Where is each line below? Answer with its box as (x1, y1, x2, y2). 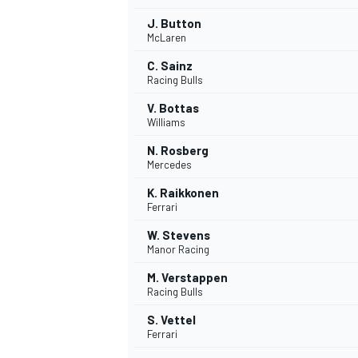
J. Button (147, 16, 201, 31)
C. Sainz (147, 58, 193, 74)
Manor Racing (147, 243, 209, 257)
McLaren (147, 31, 186, 45)
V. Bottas (147, 101, 199, 116)
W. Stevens (147, 228, 210, 243)
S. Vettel (147, 312, 196, 328)
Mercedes (147, 158, 192, 172)
